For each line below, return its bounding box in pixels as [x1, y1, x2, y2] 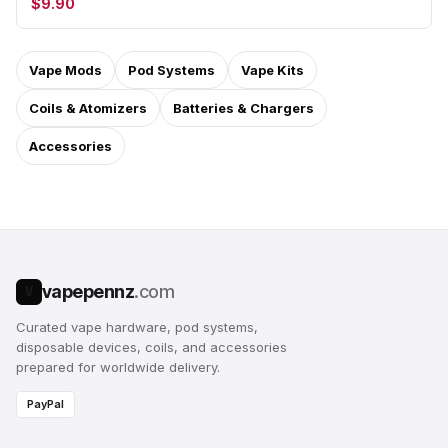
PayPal [27, 397, 64, 411]
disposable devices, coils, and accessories [16, 339, 287, 355]
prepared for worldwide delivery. [16, 359, 220, 375]
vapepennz [42, 281, 135, 302]
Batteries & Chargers [173, 100, 314, 116]
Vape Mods [29, 62, 102, 78]
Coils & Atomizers [29, 100, 147, 116]
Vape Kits [241, 62, 304, 78]
